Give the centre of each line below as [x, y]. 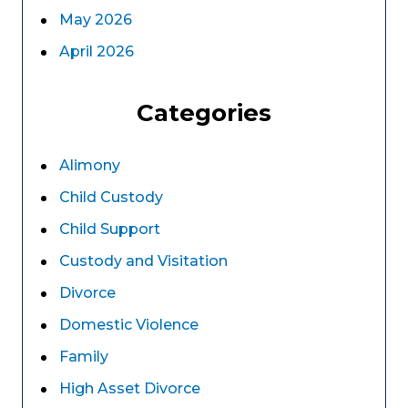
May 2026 [96, 20]
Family [84, 357]
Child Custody [111, 197]
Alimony [90, 165]
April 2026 [97, 51]
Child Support [110, 229]
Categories [204, 113]
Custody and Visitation [143, 261]
